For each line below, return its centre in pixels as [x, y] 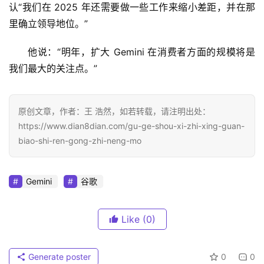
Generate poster [58, 256]
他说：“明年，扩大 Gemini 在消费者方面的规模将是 [141, 52]
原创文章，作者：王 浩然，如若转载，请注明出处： [114, 111]
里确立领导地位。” [48, 23]
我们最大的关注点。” [53, 68]
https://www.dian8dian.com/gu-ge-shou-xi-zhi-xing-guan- [131, 126]
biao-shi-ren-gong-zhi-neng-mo [80, 140]
